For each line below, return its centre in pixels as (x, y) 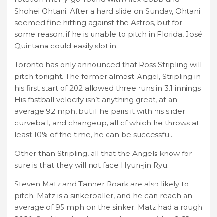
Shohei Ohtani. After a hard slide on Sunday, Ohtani (107, 11)
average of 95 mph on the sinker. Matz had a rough (108, 207)
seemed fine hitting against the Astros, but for (98, 23)
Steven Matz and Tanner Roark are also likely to (102, 184)
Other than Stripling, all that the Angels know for (103, 154)
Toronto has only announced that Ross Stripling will (108, 65)
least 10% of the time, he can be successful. (93, 135)
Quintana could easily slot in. (66, 46)
